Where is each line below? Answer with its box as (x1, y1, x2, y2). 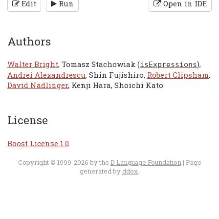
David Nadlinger (7, 80, 68, 90)
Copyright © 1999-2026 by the (18, 158, 110, 167)
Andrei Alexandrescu (7, 70, 86, 80)
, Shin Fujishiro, (86, 70, 147, 80)
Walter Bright (7, 59, 58, 69)
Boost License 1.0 (7, 138, 69, 148)
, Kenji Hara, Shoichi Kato (68, 80, 163, 90)
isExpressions (140, 60, 197, 69)
